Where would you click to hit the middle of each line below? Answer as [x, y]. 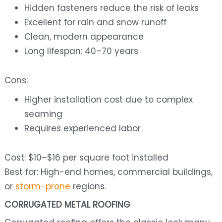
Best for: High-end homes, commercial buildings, [108, 172]
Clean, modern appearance [84, 37]
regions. [88, 187]
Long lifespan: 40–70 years [81, 51]
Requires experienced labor [82, 129]
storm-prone [41, 187]
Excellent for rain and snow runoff [95, 23]
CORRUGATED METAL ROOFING [67, 205]
